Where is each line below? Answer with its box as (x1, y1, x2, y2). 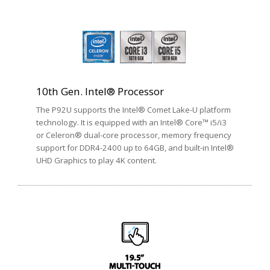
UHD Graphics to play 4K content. (36, 155, 157, 166)
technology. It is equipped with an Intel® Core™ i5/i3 (36, 117, 227, 128)
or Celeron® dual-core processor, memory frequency (36, 130, 231, 141)
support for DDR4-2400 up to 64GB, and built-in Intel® (36, 142, 234, 154)
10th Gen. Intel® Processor (36, 84, 164, 99)
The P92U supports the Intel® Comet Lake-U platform (36, 104, 231, 116)
